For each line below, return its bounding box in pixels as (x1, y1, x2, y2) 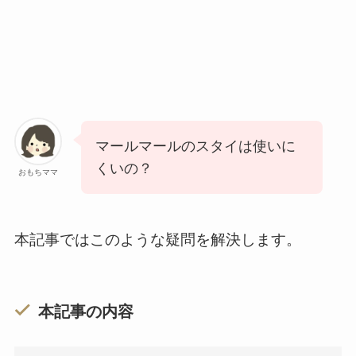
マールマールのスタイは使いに (95, 137, 296, 154)
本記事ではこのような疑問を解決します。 (14, 231, 301, 249)
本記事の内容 (37, 303, 133, 321)
